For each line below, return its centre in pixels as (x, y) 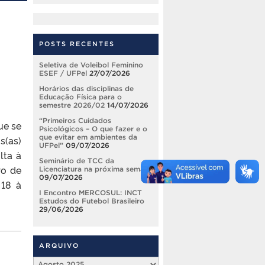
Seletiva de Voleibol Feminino (91, 64)
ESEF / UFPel (63, 73)
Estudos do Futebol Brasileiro (92, 201)
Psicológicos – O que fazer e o (93, 128)
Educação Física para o (80, 96)
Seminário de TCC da (77, 160)
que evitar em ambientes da (88, 137)
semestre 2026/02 (72, 105)
